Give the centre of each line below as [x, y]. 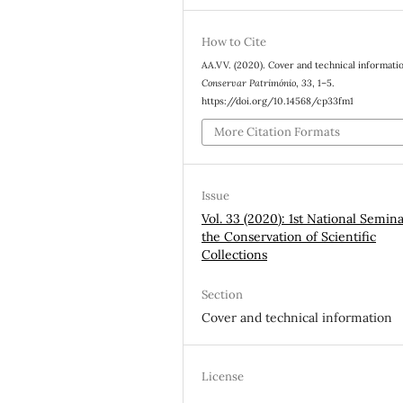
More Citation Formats [278, 132]
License [223, 377]
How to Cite [234, 41]
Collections [235, 255]
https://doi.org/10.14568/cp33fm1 [278, 100]
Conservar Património [249, 82]
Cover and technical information [297, 318]
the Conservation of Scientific [289, 237]
